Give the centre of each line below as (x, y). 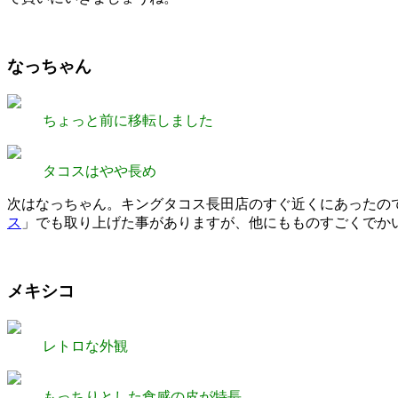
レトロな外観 (85, 346)
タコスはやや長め (99, 171)
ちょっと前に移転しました (128, 121)
